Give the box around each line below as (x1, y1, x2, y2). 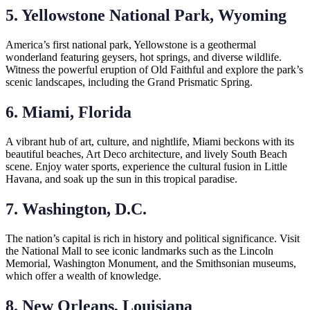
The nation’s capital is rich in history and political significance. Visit (6, 232, 300, 244)
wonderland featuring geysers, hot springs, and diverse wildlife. (6, 51, 282, 64)
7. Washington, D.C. (6, 199, 147, 218)
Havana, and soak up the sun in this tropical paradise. (6, 172, 237, 185)
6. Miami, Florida (6, 102, 131, 121)
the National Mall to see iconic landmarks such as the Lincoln (6, 244, 273, 257)
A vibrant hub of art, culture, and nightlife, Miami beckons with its (6, 135, 294, 147)
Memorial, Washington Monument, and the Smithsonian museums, (6, 257, 296, 269)
